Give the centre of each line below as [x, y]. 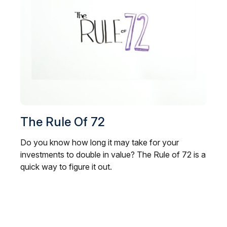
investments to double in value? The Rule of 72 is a [113, 155]
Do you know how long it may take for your [100, 143]
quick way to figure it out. [66, 167]
